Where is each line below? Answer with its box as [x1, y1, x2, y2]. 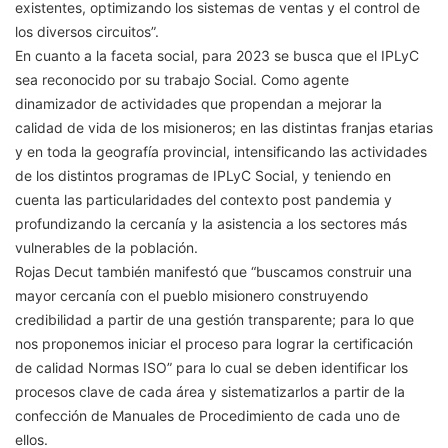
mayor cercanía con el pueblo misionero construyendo [15, 286, 368, 304]
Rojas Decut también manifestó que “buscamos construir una [15, 262, 412, 280]
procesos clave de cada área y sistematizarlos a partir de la [15, 382, 405, 400]
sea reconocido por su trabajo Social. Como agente [15, 70, 349, 88]
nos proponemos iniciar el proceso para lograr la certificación [15, 334, 413, 352]
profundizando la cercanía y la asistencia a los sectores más [15, 214, 407, 232]
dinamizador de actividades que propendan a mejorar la [15, 94, 382, 112]
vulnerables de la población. [15, 238, 198, 256]
